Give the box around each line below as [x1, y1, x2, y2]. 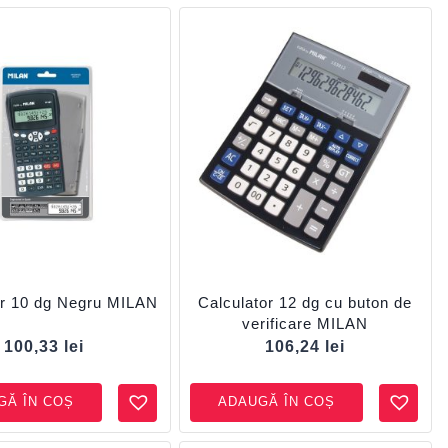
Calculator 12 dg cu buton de [198, 293, 413, 311]
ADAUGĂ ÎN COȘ [218, 394, 336, 410]
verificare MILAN [242, 314, 369, 332]
